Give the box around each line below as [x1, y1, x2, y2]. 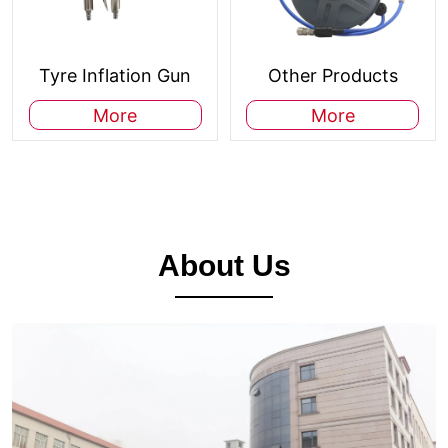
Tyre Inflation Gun [39, 64, 192, 86]
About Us [157, 248, 291, 282]
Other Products [267, 64, 398, 86]
